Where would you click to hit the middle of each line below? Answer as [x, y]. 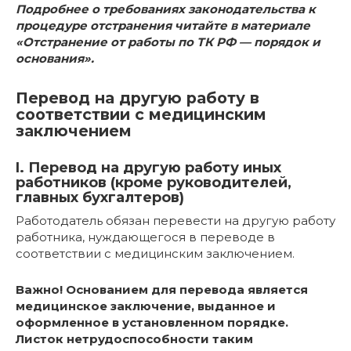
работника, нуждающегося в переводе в [145, 237]
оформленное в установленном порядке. [152, 322]
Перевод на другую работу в [138, 98]
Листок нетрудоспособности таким [134, 338]
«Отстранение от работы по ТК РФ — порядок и [168, 42]
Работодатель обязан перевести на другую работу [175, 220]
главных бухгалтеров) [100, 197]
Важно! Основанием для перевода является [162, 289]
